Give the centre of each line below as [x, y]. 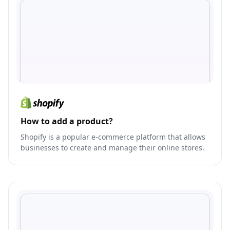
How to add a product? [67, 121]
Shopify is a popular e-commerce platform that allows [113, 137]
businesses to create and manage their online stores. [112, 148]
